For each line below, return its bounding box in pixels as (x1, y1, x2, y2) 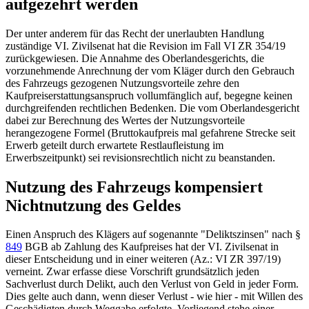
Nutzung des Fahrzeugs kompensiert (6, 177, 263, 196)
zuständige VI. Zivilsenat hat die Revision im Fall (6, 39, 221, 52)
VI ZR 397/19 (212, 253, 277, 266)
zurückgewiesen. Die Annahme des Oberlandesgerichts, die (6, 52, 264, 64)
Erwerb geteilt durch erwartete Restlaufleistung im (6, 139, 223, 151)
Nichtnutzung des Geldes (6, 196, 181, 215)
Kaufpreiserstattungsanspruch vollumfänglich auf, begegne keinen (6, 89, 292, 101)
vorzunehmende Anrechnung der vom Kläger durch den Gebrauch (6, 64, 295, 77)
